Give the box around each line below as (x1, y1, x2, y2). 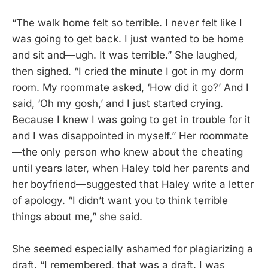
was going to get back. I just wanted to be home (12, 33, 244, 45)
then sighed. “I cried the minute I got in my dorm (12, 65, 244, 78)
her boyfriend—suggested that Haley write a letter (12, 178, 254, 191)
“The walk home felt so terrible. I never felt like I (12, 17, 242, 29)
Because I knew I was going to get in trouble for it (12, 114, 251, 126)
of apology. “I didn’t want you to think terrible (12, 194, 228, 207)
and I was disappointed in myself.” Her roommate (12, 130, 248, 142)
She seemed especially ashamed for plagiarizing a (12, 243, 253, 255)
